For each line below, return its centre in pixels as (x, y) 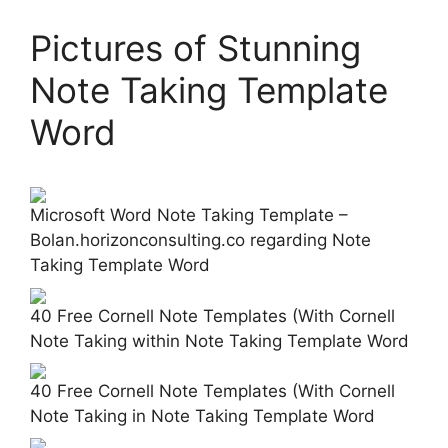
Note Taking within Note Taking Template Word (219, 340)
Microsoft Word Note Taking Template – (189, 215)
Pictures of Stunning (195, 47)
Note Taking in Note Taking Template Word (202, 416)
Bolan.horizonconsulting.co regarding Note (200, 240)
